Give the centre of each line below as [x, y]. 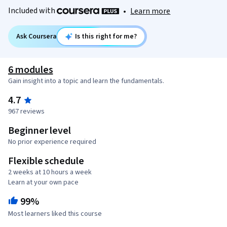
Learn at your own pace [43, 183]
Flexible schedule [46, 161]
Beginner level [40, 131]
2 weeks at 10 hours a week [50, 173]
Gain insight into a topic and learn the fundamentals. [86, 81]
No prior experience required [52, 142]
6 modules [31, 70]
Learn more [150, 11]
